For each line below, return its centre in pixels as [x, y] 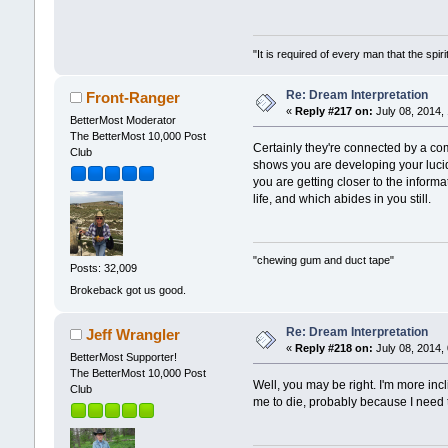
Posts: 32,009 [103, 268]
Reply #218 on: [333, 347]
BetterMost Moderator [122, 119]
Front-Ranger [133, 97]
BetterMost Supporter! [123, 356]
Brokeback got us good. [127, 289]
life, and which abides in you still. [342, 198]
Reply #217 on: [333, 110]
